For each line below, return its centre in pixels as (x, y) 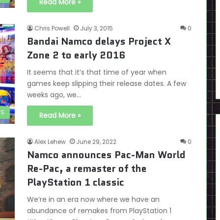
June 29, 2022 (96, 142)
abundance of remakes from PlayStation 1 (99, 211)
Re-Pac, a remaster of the (87, 168)
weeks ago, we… (54, 95)
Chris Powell (52, 28)
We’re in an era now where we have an (93, 199)
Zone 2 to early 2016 (76, 55)
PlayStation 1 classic (76, 182)
